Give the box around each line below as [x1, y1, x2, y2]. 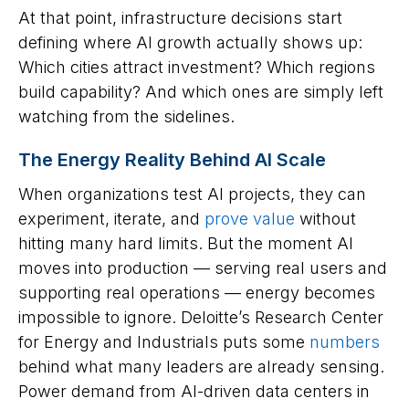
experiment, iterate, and [18, 209, 204, 229]
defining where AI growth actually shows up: [18, 33, 362, 53]
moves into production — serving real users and [18, 258, 387, 278]
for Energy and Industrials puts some [18, 332, 305, 352]
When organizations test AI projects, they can [18, 184, 366, 204]
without [295, 209, 356, 229]
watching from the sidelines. [18, 107, 235, 127]
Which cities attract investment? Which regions [18, 58, 375, 78]
